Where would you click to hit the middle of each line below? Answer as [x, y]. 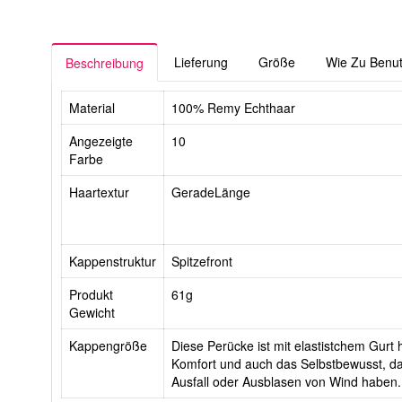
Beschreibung [105, 63]
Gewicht [92, 313]
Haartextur [99, 192]
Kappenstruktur [113, 262]
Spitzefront [202, 262]
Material [92, 108]
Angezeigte [101, 141]
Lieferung [201, 62]
